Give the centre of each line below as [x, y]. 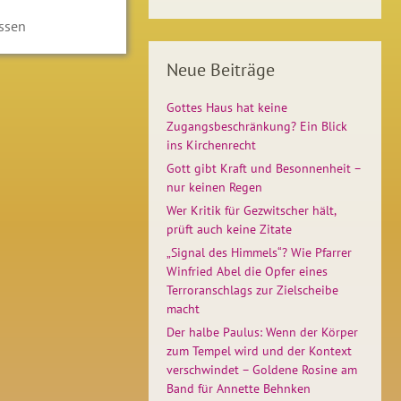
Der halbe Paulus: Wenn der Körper [262, 332]
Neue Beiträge [221, 70]
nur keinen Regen [214, 187]
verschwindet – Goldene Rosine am [262, 370]
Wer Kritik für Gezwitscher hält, [251, 210]
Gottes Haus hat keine [227, 107]
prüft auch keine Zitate [229, 229]
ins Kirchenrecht [211, 145]
